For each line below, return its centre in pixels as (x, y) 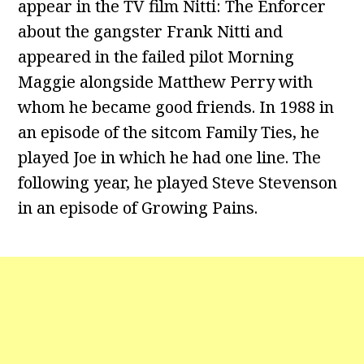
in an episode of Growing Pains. (138, 208)
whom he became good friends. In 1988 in (176, 107)
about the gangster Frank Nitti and (151, 32)
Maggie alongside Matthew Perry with (166, 82)
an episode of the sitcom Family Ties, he (169, 132)
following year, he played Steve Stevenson (178, 183)
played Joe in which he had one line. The (170, 158)
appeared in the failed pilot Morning (156, 57)
